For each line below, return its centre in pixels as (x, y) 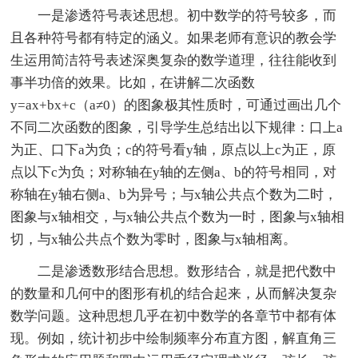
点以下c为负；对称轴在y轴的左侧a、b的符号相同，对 (174, 172)
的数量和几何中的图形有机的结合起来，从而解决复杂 (174, 293)
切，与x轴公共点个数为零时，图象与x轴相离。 (154, 239)
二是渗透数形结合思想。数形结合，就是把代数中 (174, 271)
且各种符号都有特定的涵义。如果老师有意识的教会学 (174, 38)
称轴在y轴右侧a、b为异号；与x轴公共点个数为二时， (174, 194)
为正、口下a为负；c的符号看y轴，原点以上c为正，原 (173, 149)
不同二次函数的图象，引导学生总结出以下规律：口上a (177, 127)
